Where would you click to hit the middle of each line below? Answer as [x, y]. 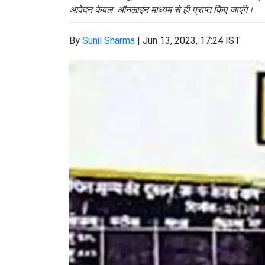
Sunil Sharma [109, 41]
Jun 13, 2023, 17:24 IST [192, 41]
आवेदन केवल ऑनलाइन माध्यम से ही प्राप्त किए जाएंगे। [161, 9]
